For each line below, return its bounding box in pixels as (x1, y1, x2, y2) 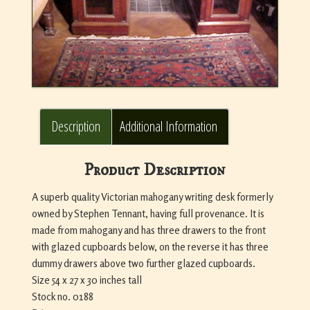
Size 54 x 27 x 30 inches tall (31, 273, 142, 287)
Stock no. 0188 (31, 290, 93, 304)
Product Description (84, 160, 226, 181)
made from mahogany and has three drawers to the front (31, 224, 266, 237)
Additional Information (119, 116, 217, 136)
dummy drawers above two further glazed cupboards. (31, 257, 255, 271)
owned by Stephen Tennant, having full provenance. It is (31, 207, 264, 221)
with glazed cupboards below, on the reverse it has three (31, 240, 268, 254)
